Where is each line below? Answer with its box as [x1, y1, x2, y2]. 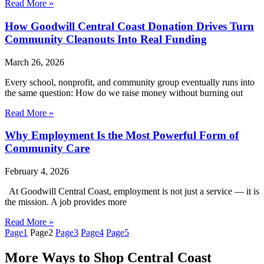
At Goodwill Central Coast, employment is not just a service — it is [5, 186, 259, 197]
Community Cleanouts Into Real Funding [5, 33, 207, 46]
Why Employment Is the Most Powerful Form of [5, 129, 239, 142]
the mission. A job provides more [5, 197, 127, 207]
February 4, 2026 [5, 166, 69, 177]
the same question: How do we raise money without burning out [5, 87, 243, 98]
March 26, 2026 [5, 57, 64, 67]
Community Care [5, 142, 90, 155]
